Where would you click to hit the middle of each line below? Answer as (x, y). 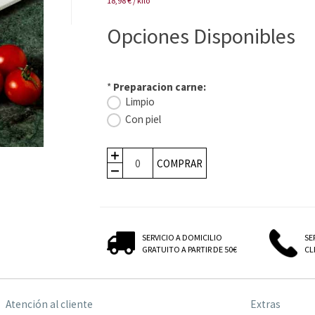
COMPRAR (180, 164)
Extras (266, 304)
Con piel (143, 119)
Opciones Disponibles (201, 36)
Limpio (140, 102)
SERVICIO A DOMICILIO (182, 238)
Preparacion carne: (160, 87)
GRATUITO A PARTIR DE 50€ (189, 250)
